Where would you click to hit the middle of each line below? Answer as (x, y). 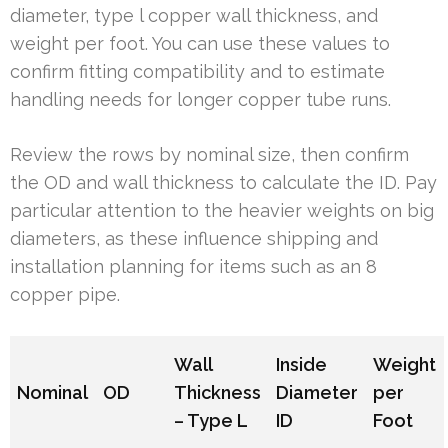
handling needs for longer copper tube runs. (200, 100)
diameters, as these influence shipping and (194, 239)
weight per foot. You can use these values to (200, 44)
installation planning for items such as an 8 (193, 267)
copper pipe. (65, 295)
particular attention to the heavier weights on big (222, 211)
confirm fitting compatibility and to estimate (197, 72)
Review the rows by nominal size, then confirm (209, 155)
